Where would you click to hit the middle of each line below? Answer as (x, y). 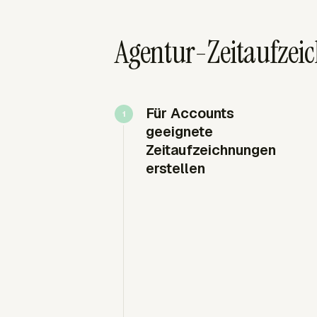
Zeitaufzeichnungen (211, 150)
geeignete (179, 131)
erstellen (175, 168)
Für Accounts (190, 113)
